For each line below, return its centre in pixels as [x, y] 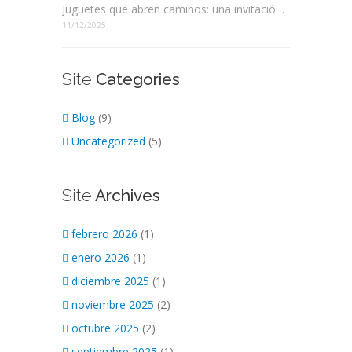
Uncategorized [108, 141]
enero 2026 [101, 258]
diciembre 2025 [110, 281]
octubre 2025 [105, 328]
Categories [136, 79]
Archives [126, 196]
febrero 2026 [104, 234]
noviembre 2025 [113, 305]
